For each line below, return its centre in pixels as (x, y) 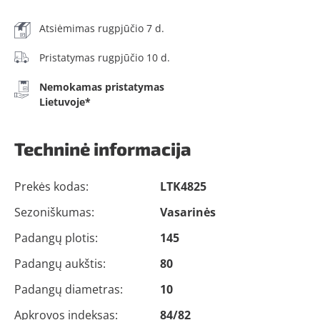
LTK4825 (183, 186)
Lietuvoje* (65, 102)
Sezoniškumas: (54, 212)
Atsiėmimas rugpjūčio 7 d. (102, 28)
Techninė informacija (103, 149)
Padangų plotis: (56, 238)
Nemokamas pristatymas (102, 87)
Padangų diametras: (69, 289)
